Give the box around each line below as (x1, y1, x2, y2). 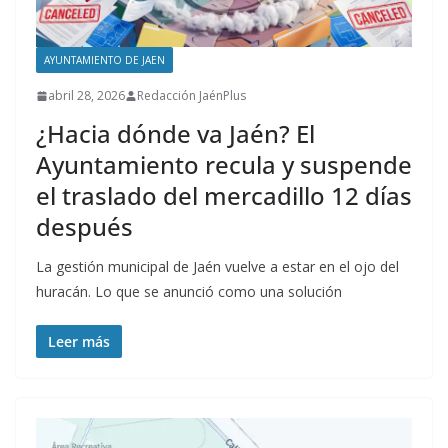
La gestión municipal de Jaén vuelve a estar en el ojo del (36, 257, 399, 277)
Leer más (48, 332, 110, 352)
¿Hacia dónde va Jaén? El (36, 117, 315, 151)
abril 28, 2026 (48, 87, 125, 105)
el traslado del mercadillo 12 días (36, 179, 412, 213)
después (36, 210, 133, 244)
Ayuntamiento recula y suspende (36, 148, 412, 182)
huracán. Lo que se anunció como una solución (36, 282, 342, 302)
